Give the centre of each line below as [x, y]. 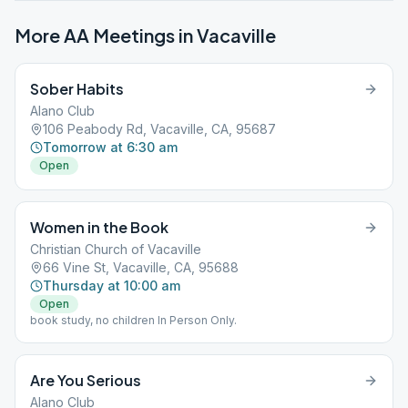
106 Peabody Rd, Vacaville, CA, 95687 [159, 129]
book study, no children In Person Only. [133, 320]
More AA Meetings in [106, 35]
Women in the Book [99, 227]
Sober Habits [77, 89]
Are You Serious [86, 380]
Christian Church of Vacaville [116, 249]
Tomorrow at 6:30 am [110, 147]
